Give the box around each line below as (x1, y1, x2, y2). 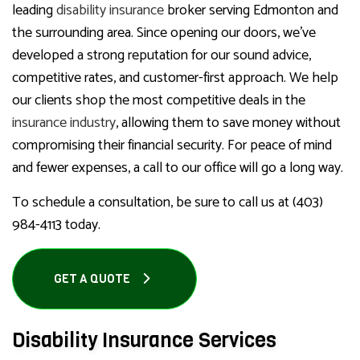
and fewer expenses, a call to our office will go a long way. (12, 156, 343, 181)
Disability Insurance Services (12, 327, 276, 354)
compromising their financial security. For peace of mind (12, 133, 332, 158)
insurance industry (12, 111, 116, 136)
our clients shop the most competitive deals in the (12, 88, 305, 113)
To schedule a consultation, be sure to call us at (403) (12, 190, 323, 215)
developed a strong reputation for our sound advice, (12, 43, 311, 68)
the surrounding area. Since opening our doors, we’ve (12, 21, 316, 46)
